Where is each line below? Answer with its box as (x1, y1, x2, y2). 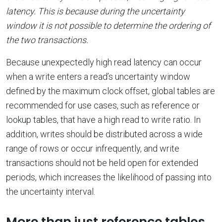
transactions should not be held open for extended (6, 157, 198, 168)
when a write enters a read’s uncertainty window (6, 71, 190, 82)
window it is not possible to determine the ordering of (6, 20, 211, 31)
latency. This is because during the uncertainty (6, 5, 185, 16)
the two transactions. (6, 34, 88, 45)
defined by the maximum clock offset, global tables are (6, 85, 215, 96)
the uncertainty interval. (6, 186, 95, 197)
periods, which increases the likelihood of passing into (6, 171, 212, 182)
